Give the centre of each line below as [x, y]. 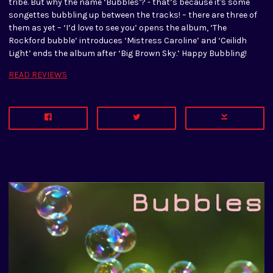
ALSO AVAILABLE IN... [66, 171]
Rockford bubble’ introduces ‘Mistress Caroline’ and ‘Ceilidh [128, 40]
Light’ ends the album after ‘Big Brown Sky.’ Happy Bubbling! [128, 53]
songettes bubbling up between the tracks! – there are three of [133, 15]
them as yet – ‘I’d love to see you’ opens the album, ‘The [118, 27]
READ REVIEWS [38, 74]
